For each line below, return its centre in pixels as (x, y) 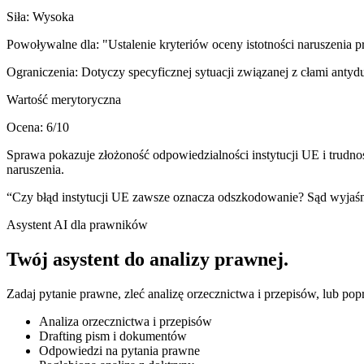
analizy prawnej (217, 259)
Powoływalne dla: (54, 44)
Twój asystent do (76, 259)
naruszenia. (35, 169)
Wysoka (53, 16)
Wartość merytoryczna (64, 99)
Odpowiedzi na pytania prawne (119, 350)
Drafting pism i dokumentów (113, 336)
